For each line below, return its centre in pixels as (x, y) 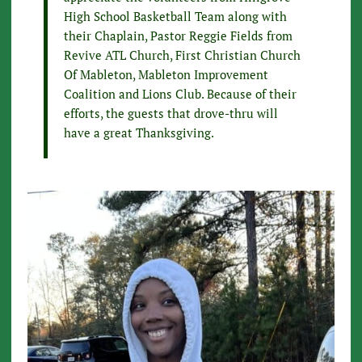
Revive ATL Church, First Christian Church (182, 55)
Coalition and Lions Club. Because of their (180, 94)
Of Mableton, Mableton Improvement (166, 75)
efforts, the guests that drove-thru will (170, 114)
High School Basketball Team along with (175, 17)
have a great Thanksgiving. (139, 133)
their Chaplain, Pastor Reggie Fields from (178, 36)
